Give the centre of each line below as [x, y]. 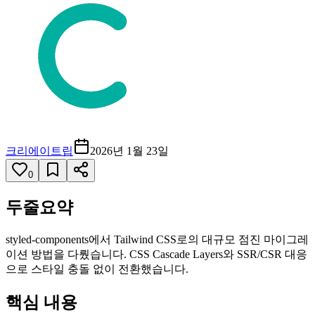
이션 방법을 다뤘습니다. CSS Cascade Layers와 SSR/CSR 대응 [156, 254]
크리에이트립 [39, 150]
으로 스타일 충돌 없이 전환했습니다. [97, 269]
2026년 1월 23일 [129, 150]
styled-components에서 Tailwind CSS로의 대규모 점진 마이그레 [157, 239]
